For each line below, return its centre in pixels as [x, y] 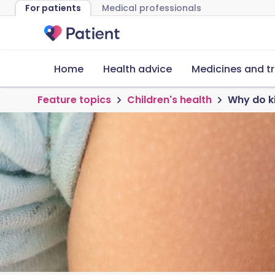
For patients [53, 8]
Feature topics [74, 100]
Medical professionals [152, 8]
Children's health [169, 100]
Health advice [137, 69]
